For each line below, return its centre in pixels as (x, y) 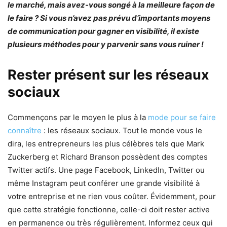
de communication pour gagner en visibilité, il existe (103, 31)
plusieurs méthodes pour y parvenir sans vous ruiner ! (106, 44)
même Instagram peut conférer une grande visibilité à (104, 183)
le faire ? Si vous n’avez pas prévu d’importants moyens (109, 18)
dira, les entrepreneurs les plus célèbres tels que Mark (106, 143)
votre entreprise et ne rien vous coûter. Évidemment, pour (112, 196)
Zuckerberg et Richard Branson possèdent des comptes (108, 157)
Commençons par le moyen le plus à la (78, 117)
